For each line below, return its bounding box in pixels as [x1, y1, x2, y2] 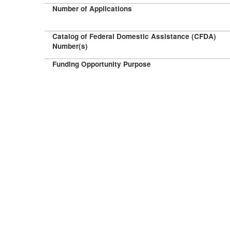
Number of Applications [52, 4, 132, 13]
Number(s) [52, 41, 88, 51]
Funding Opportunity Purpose [52, 59, 151, 69]
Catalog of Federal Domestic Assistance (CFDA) [52, 31, 216, 41]
